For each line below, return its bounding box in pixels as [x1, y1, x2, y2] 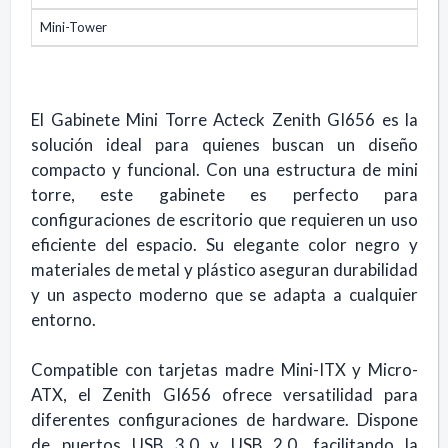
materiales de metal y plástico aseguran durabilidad [31, 258, 418, 280]
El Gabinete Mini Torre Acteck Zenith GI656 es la [31, 108, 418, 130]
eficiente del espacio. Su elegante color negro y [31, 233, 418, 255]
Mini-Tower [40, 18, 107, 35]
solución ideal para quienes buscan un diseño [31, 133, 418, 155]
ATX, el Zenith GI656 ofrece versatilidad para [31, 383, 418, 405]
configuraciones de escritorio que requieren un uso [31, 208, 418, 230]
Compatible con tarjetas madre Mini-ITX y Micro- [31, 358, 418, 380]
